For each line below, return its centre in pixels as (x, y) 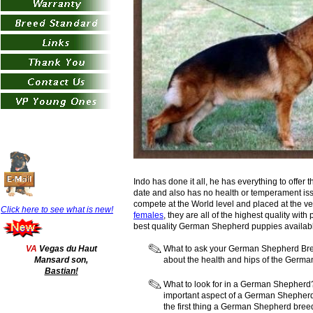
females (148, 215)
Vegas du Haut (68, 249)
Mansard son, (61, 260)
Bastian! (61, 271)
